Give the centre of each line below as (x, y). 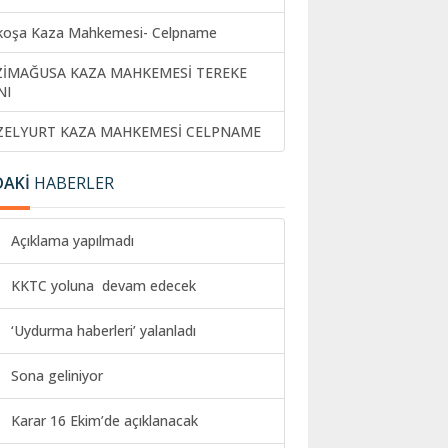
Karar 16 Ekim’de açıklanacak (104, 421)
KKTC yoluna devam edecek (103, 286)
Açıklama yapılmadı (72, 241)
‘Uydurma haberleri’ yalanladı (103, 331)
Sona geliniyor (57, 376)
